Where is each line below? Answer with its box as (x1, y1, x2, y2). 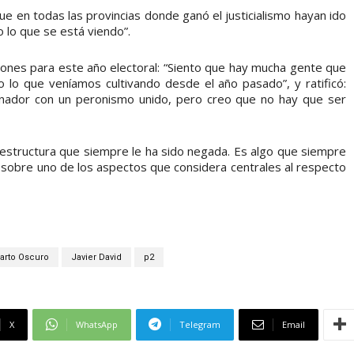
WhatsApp (76, 318, 118, 330)
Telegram (179, 318, 220, 330)
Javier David (71, 251, 122, 262)
